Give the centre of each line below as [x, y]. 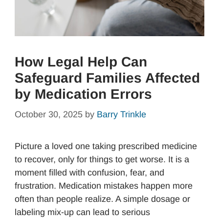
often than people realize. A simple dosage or [102, 199]
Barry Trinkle [121, 115]
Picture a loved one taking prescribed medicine [106, 146]
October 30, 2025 [49, 115]
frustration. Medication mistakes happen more [104, 186]
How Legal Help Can [81, 62]
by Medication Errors [83, 94]
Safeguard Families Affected [107, 78]
